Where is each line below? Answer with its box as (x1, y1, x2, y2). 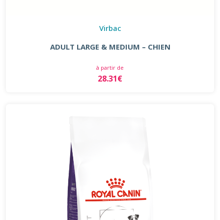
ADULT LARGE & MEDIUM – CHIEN (50, 41, 170, 52)
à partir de (96, 63, 124, 71)
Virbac (99, 23, 121, 33)
